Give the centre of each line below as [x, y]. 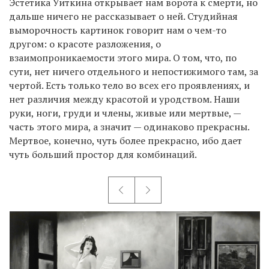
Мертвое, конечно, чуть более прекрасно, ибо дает [125, 140]
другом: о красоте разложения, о [85, 44]
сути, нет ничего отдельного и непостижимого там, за [134, 71]
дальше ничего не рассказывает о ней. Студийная [123, 16]
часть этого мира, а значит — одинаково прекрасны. [129, 126]
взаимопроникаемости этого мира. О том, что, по [123, 57]
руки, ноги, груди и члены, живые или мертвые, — [125, 113]
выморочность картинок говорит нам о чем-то [118, 30]
